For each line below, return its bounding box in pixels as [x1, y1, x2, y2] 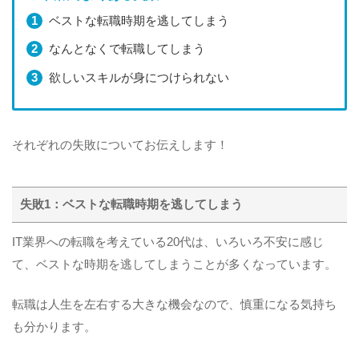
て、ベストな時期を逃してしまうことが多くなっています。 [12, 257, 337, 271]
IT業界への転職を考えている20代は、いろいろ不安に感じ [12, 235, 324, 248]
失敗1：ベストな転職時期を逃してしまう [20, 197, 244, 211]
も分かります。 [12, 320, 96, 333]
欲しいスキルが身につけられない [48, 71, 229, 84]
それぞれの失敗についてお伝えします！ [12, 138, 228, 151]
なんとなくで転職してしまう [48, 42, 205, 56]
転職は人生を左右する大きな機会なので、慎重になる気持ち [12, 297, 337, 311]
